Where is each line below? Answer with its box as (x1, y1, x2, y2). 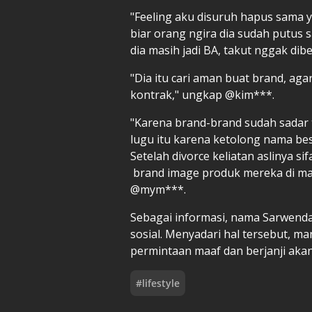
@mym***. (130, 181, 189, 197)
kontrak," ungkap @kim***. (130, 86, 277, 102)
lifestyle (142, 276, 180, 290)
